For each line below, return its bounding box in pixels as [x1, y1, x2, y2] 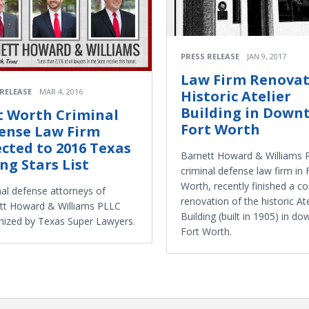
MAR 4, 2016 [39, 86, 83, 97]
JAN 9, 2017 [247, 51, 286, 62]
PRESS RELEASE [181, 51, 239, 62]
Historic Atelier [181, 87, 291, 106]
